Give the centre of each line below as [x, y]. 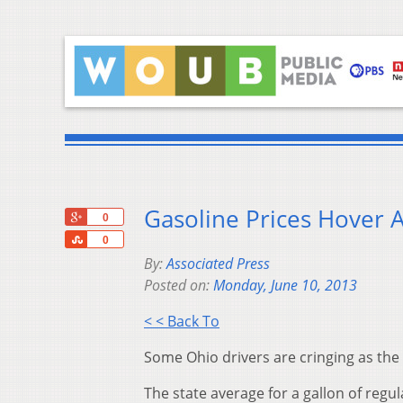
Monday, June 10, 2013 [285, 286]
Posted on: [179, 286]
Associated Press [218, 264]
